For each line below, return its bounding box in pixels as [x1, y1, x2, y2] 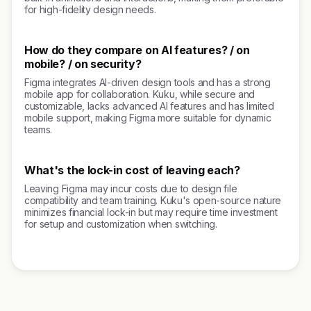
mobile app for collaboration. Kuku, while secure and [24, 88, 255, 100]
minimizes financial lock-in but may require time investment [24, 206, 278, 218]
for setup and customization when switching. [24, 218, 217, 230]
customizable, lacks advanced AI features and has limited [24, 100, 274, 112]
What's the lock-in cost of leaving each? [24, 163, 240, 177]
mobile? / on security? [24, 57, 142, 71]
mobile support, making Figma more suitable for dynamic [24, 112, 271, 124]
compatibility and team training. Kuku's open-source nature [24, 194, 282, 206]
